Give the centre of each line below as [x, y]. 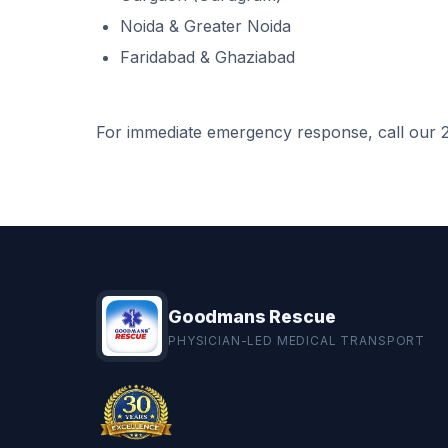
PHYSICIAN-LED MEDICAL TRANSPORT [297, 340]
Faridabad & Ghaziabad [207, 57]
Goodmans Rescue [252, 316]
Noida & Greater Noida [205, 25]
